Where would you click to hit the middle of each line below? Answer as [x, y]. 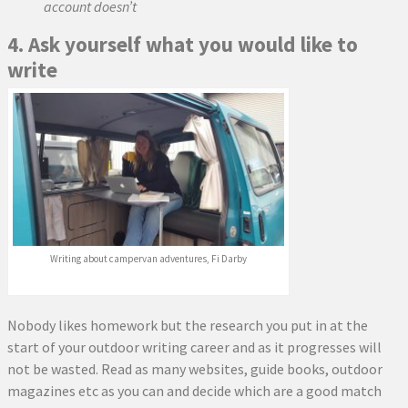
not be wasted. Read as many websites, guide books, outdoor [195, 368]
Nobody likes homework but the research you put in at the [188, 325]
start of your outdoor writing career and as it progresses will [194, 347]
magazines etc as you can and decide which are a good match [194, 390]
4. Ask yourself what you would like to [183, 45]
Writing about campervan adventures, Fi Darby [148, 258]
